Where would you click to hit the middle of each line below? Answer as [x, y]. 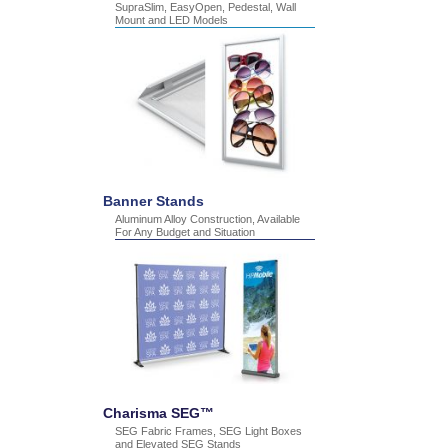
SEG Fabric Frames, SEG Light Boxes [208, 431]
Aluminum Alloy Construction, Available [207, 219]
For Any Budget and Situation [185, 232]
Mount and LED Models [171, 20]
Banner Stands [153, 201]
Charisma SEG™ [158, 413]
